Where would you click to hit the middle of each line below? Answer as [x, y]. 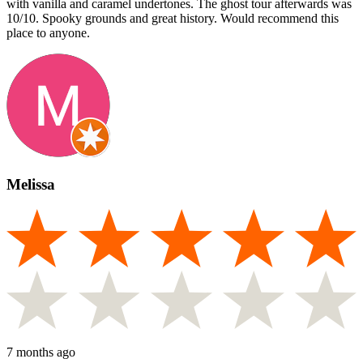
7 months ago [41, 352]
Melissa [31, 184]
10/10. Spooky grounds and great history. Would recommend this [173, 19]
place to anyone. [48, 33]
